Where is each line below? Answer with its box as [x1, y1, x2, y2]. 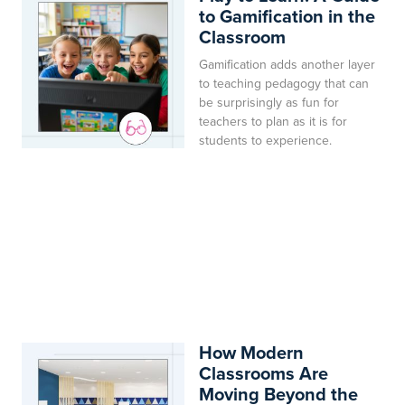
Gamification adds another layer [199, 54, 375, 74]
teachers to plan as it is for [199, 111, 347, 131]
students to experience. [199, 130, 332, 150]
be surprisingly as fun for [199, 92, 339, 112]
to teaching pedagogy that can [199, 73, 369, 93]
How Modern [199, 338, 304, 366]
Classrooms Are [199, 359, 328, 387]
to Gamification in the [199, 2, 375, 30]
